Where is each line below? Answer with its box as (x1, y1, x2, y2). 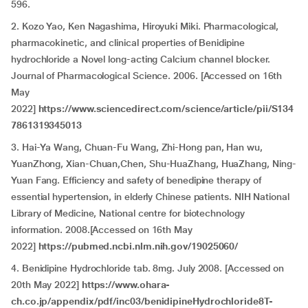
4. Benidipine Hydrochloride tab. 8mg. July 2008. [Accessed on (11, 263, 285, 274)
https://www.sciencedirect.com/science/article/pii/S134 (38, 103, 294, 114)
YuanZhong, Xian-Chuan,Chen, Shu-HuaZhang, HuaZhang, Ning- (11, 158, 296, 169)
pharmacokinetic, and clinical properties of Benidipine (11, 37, 245, 48)
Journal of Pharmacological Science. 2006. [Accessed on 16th (11, 70, 283, 81)
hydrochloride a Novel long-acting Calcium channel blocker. (11, 54, 271, 65)
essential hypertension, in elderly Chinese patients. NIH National (11, 191, 289, 202)
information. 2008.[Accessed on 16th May (11, 224, 192, 235)
